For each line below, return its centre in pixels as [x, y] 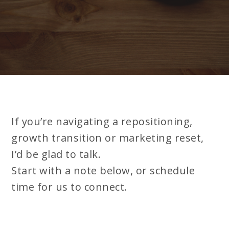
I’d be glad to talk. [56, 154]
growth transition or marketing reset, [108, 138]
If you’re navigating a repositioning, [102, 121]
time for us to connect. [69, 187]
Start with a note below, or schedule [103, 170]
